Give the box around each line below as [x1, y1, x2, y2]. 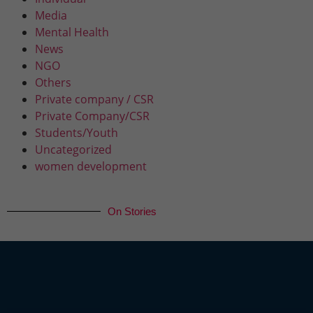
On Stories [108, 205, 156, 217]
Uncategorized [35, 141, 112, 157]
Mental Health [35, 24, 109, 40]
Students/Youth [35, 124, 118, 140]
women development [35, 158, 147, 174]
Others [35, 74, 71, 90]
